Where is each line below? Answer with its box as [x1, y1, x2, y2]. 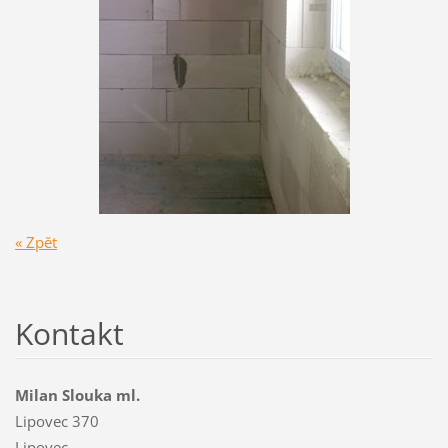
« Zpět [14, 231, 57, 252]
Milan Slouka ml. [14, 384, 140, 405]
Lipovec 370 [14, 410, 99, 431]
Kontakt [14, 312, 124, 354]
